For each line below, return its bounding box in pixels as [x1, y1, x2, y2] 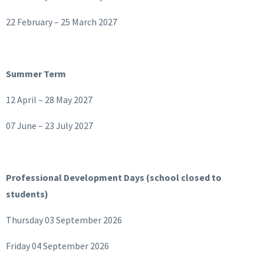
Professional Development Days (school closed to [6, 171, 222, 183]
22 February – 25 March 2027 [6, 15, 117, 28]
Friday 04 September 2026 [6, 239, 109, 252]
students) [6, 187, 48, 200]
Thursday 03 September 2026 [6, 213, 122, 226]
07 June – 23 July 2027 [6, 119, 93, 131]
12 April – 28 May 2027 [6, 93, 93, 105]
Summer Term [6, 67, 66, 80]
